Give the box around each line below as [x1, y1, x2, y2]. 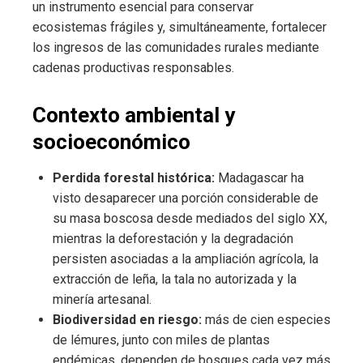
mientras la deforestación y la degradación [53, 231, 293, 247]
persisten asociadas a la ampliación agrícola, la [53, 251, 318, 267]
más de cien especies [202, 312, 331, 328]
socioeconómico [32, 130, 190, 155]
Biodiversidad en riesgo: [53, 312, 202, 328]
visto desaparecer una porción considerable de [53, 190, 318, 207]
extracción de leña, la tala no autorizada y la [53, 271, 297, 288]
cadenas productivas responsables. [32, 60, 234, 76]
